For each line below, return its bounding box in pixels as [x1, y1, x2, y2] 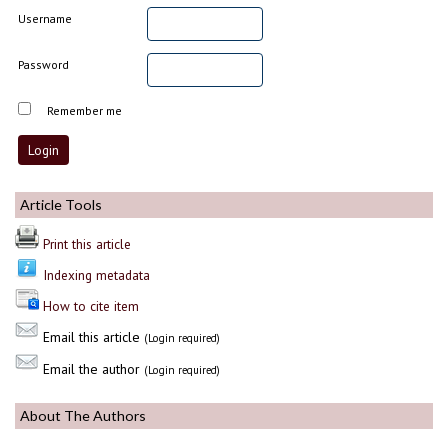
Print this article [43, 234, 131, 253]
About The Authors [20, 407, 146, 425]
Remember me [47, 102, 123, 118]
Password [18, 56, 70, 72]
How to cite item [43, 296, 139, 315]
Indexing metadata [43, 265, 150, 284]
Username [18, 10, 73, 26]
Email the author [39, 359, 144, 378]
